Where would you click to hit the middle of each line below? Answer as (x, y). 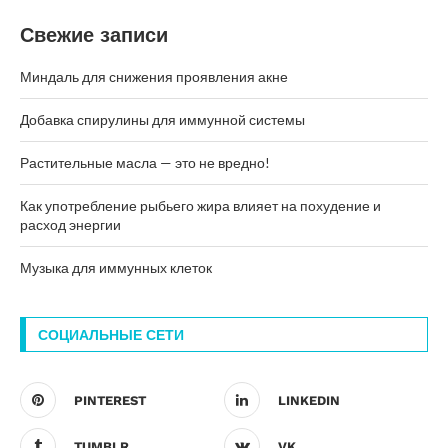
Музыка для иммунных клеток (116, 268)
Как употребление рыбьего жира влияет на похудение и (200, 206)
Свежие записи (94, 35)
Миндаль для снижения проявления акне (154, 77)
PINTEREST (110, 401)
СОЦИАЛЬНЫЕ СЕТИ (111, 335)
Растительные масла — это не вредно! (145, 163)
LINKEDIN (309, 401)
